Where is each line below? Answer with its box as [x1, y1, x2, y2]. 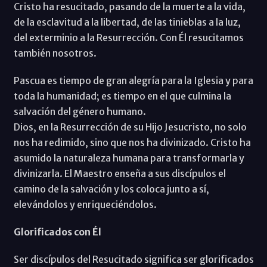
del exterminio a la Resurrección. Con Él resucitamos [13, 32, 244, 44]
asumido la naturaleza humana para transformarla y [13, 152, 244, 164]
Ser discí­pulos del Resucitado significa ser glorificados [13, 253, 254, 266]
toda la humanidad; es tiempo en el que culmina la [13, 90, 231, 103]
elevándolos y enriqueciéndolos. [13, 198, 157, 211]
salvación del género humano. [13, 105, 146, 118]
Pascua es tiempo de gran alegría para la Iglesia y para [13, 74, 253, 87]
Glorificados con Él [13, 226, 101, 238]
